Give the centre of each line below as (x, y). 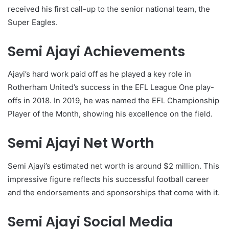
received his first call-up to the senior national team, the (109, 9)
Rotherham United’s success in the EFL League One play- (111, 87)
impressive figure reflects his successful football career (108, 179)
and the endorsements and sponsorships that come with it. (114, 192)
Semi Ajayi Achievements (96, 51)
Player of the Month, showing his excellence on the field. (110, 114)
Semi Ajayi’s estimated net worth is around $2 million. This (113, 166)
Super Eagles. (33, 22)
